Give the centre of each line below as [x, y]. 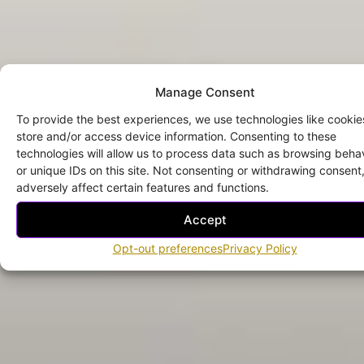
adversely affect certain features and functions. [143, 187]
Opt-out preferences [167, 248]
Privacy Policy [260, 248]
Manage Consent [205, 92]
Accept [205, 219]
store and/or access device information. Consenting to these [176, 136]
